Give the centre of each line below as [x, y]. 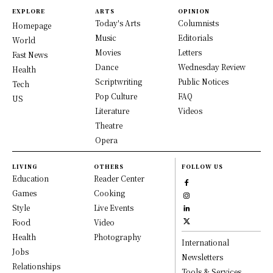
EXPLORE [29, 12]
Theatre [109, 126]
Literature [112, 111]
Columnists [198, 23]
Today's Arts [118, 23]
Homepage [32, 26]
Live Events [113, 208]
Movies [108, 52]
